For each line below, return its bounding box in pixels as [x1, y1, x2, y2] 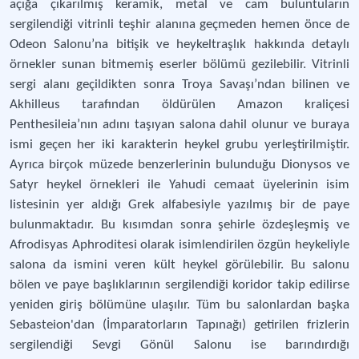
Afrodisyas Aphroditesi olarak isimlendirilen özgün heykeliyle [10, 238, 349, 252]
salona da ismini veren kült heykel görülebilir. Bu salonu [10, 258, 349, 272]
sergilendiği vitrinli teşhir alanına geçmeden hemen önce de [10, 18, 349, 31]
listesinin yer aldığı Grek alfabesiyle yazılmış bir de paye [10, 198, 349, 212]
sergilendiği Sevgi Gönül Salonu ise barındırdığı [10, 338, 349, 352]
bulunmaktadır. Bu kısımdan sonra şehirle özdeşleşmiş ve [10, 218, 349, 232]
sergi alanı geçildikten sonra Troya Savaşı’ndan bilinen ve [10, 78, 349, 91]
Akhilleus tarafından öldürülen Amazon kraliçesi [10, 98, 349, 111]
